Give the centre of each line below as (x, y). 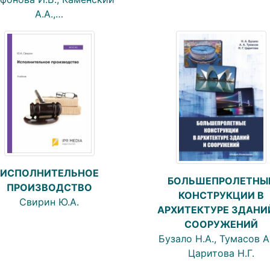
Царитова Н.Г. (221, 253)
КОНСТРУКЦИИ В (221, 195)
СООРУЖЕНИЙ (221, 224)
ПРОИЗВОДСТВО (49, 188)
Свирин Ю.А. (49, 202)
